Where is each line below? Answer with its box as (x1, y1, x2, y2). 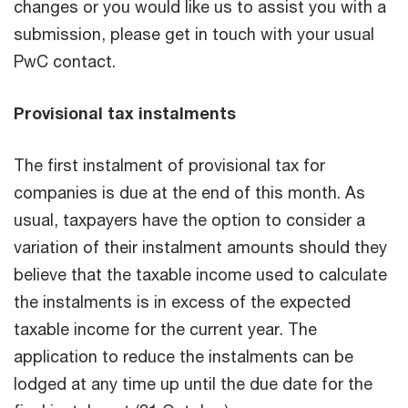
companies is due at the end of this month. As (14, 181, 365, 202)
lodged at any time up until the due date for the (14, 372, 372, 393)
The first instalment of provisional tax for (14, 154, 325, 175)
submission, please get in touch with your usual (14, 23, 374, 44)
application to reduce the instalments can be (14, 345, 353, 366)
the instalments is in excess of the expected (14, 291, 351, 311)
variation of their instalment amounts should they (14, 236, 387, 257)
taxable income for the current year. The (14, 318, 317, 339)
